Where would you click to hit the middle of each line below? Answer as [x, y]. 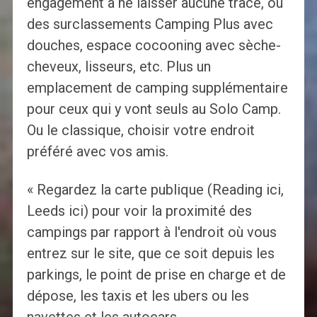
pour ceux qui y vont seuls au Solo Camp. [154, 109]
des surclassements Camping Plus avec [150, 24]
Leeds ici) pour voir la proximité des [139, 211]
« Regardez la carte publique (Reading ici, [155, 190]
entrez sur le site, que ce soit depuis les [150, 254]
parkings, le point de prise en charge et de [156, 275]
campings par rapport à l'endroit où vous [151, 232]
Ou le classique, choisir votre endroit [140, 131]
